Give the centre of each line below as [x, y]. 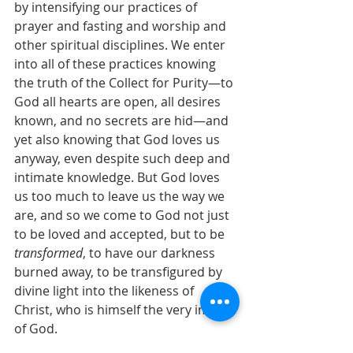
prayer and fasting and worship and [122, 26]
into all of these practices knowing [117, 64]
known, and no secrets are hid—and [123, 121]
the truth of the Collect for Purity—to [125, 83]
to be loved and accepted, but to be [121, 234]
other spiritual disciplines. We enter [121, 45]
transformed [48, 253]
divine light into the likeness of [106, 291]
